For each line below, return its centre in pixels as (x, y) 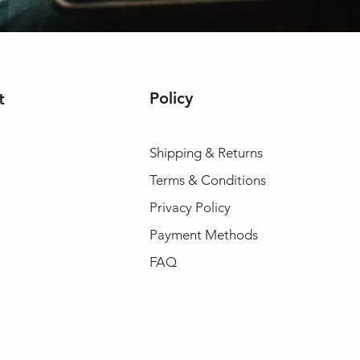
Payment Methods (205, 234)
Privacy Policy (190, 207)
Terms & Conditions (207, 180)
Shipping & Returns (206, 152)
